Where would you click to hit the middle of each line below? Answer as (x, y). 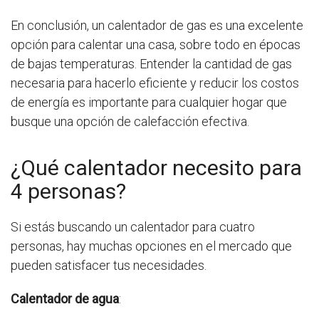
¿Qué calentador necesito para (156, 167)
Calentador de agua (65, 298)
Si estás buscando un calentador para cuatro (133, 226)
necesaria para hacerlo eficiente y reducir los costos (155, 83)
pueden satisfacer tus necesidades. (109, 265)
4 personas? (68, 191)
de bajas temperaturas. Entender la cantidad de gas (151, 63)
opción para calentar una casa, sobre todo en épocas (156, 44)
